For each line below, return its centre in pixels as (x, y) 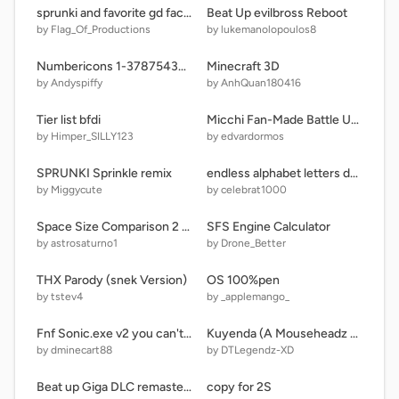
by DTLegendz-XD (250, 350)
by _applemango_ (248, 297)
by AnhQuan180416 (254, 83)
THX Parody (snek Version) (112, 280)
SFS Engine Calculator (269, 227)
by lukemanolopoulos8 (261, 29)
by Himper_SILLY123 (85, 136)
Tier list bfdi (69, 120)
